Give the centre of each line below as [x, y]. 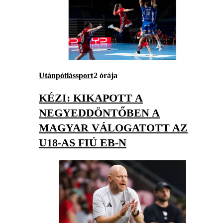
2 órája [106, 75]
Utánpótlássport [66, 75]
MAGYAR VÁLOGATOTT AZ [113, 127]
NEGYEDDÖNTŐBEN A [99, 112]
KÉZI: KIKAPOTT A [91, 98]
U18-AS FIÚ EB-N [83, 142]
